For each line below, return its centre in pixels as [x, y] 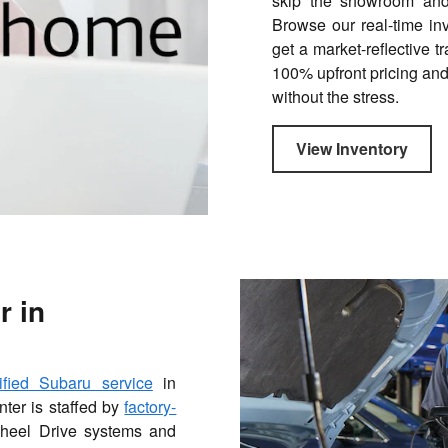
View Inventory [351, 149]
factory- [150, 406]
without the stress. [335, 97]
